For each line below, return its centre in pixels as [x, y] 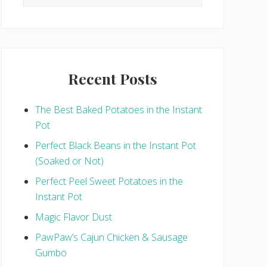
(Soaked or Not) [69, 161]
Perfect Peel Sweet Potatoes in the [109, 181]
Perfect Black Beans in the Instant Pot [116, 145]
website [39, 18]
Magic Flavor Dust [74, 217]
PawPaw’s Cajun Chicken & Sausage [111, 237]
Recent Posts [113, 78]
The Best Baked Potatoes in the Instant [119, 109]
